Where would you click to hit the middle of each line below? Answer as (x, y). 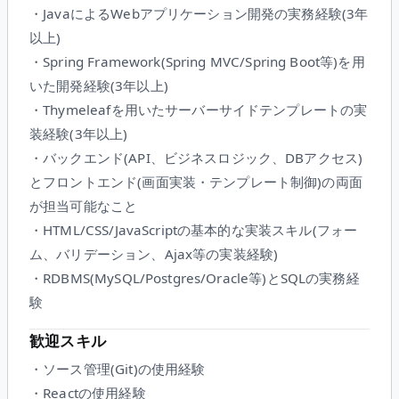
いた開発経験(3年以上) (99, 86)
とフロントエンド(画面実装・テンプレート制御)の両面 (196, 182)
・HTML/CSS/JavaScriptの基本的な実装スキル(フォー (194, 230)
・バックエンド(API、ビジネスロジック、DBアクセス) (196, 158)
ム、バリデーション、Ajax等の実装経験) (154, 254)
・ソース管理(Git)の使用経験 (118, 369)
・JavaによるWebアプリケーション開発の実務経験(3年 (199, 14)
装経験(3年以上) (79, 134)
